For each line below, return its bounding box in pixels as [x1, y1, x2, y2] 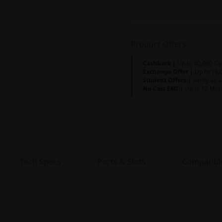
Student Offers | [143, 76, 193, 84]
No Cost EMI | [143, 84, 185, 93]
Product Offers [131, 39, 186, 50]
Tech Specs [20, 156, 61, 167]
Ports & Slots [97, 156, 146, 167]
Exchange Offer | [143, 67, 195, 76]
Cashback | [143, 59, 177, 67]
